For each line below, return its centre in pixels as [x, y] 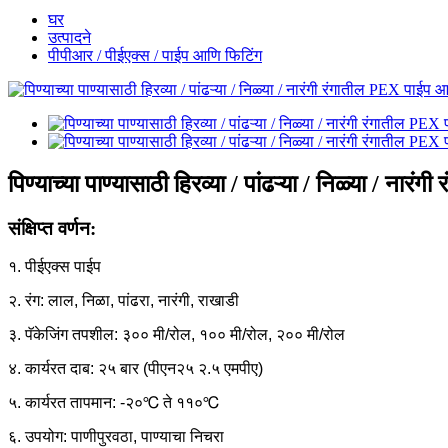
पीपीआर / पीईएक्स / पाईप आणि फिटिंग [155, 55]
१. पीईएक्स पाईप [54, 267]
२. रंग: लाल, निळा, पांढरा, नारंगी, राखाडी [123, 301]
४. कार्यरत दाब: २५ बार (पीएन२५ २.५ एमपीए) [135, 369]
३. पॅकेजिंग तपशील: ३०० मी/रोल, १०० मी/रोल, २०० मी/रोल [176, 335]
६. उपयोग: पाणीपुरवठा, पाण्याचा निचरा [116, 437]
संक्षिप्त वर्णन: [52, 228]
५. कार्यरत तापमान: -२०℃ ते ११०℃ [113, 403]
